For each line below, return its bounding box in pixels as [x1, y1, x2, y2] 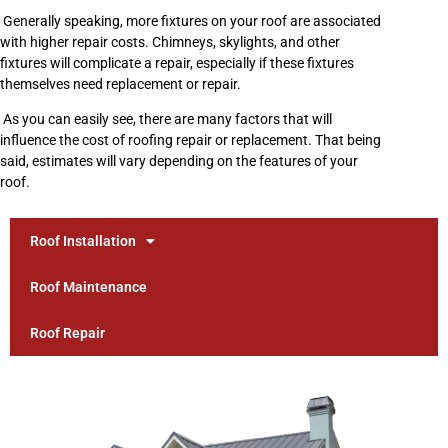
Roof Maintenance [30, 278, 147, 295]
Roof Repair [30, 324, 105, 341]
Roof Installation [30, 232, 136, 249]
